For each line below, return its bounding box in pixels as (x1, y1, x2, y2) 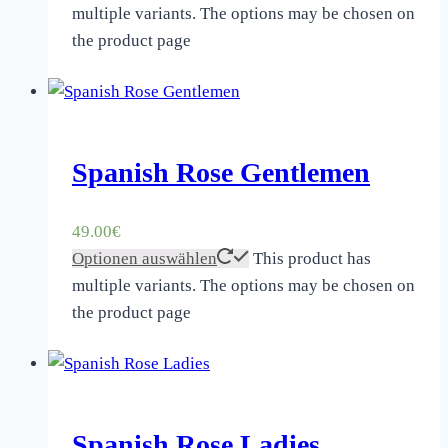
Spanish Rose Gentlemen (72, 157, 370, 189)
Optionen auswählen (72, 248, 217, 268)
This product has (253, 248, 371, 268)
